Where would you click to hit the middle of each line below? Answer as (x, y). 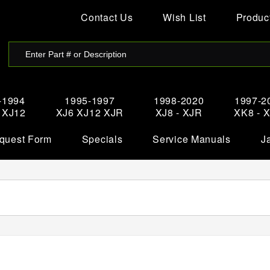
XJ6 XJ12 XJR (90, 112)
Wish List (184, 17)
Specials (102, 139)
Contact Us (107, 17)
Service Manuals (192, 139)
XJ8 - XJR (179, 112)
